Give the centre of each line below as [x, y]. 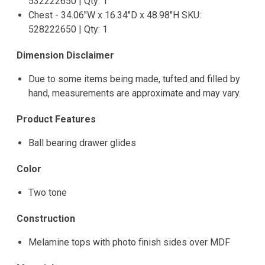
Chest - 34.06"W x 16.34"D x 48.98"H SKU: [115, 15]
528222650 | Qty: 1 [68, 30]
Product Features [56, 119]
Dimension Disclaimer [65, 56]
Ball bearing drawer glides [82, 143]
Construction [46, 219]
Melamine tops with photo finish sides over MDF [129, 243]
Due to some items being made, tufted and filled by [134, 79]
